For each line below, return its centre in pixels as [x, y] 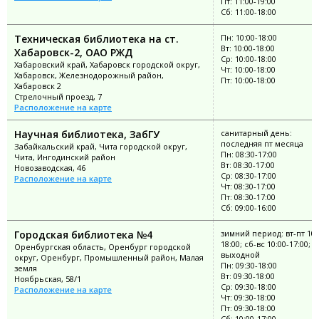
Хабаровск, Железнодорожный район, [89, 75]
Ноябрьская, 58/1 [48, 278]
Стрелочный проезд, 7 [58, 96]
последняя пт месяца [262, 143]
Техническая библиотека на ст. [96, 38]
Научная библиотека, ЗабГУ [87, 134]
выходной [240, 254]
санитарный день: [256, 132]
